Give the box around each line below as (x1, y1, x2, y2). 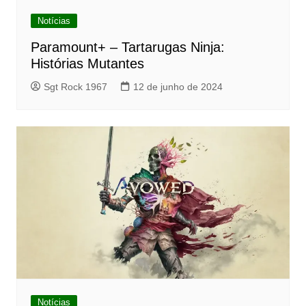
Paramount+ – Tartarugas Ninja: (30, 39, 225, 55)
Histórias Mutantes (30, 55, 144, 71)
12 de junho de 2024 (133, 81, 223, 92)
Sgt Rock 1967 (43, 81, 107, 92)
